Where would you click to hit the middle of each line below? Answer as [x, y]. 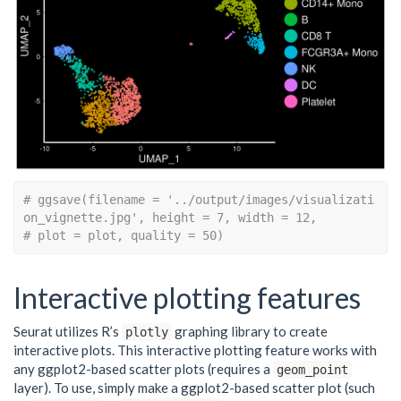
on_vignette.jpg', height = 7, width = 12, [170, 218]
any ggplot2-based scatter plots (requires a [143, 369]
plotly [147, 333]
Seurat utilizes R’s [68, 332]
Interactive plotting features [187, 297]
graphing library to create [250, 332]
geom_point [312, 370]
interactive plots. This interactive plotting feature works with [195, 350]
